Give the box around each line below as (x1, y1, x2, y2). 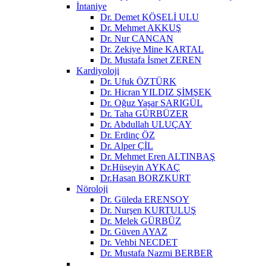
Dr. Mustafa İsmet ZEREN (100, 54, 201, 65)
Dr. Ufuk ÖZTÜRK (100, 76, 176, 86)
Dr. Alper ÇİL (100, 140, 153, 151)
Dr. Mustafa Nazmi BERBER (100, 247, 213, 258)
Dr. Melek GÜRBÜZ (100, 215, 181, 226)
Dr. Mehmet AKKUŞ (100, 22, 181, 33)
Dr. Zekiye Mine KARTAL (100, 44, 204, 54)
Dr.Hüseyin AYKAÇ (100, 162, 180, 172)
